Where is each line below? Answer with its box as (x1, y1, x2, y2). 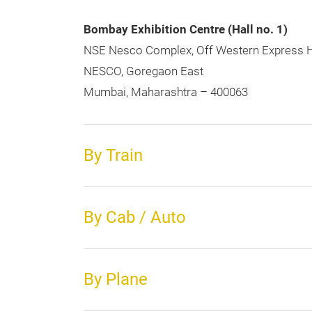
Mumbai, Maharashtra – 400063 (84, 86, 248, 100)
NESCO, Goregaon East (84, 65, 203, 79)
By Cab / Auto (84, 208, 186, 228)
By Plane (84, 270, 148, 290)
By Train (84, 146, 143, 166)
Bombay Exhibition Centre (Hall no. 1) (84, 23, 288, 37)
